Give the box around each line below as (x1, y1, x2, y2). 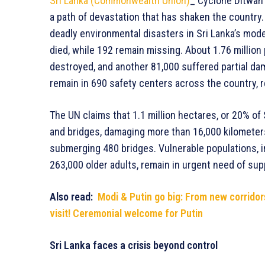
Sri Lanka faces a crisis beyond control (50, 238, 218, 251)
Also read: (50, 190, 98, 203)
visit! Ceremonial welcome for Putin (50, 206, 203, 219)
